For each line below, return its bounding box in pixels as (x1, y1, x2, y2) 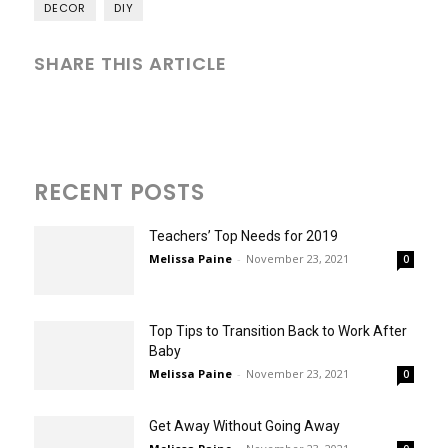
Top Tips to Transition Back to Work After (149, 322, 407, 339)
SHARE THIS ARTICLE (34, 50, 227, 76)
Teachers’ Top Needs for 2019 (149, 227, 338, 244)
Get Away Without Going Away (149, 417, 340, 434)
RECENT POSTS (34, 176, 205, 208)
